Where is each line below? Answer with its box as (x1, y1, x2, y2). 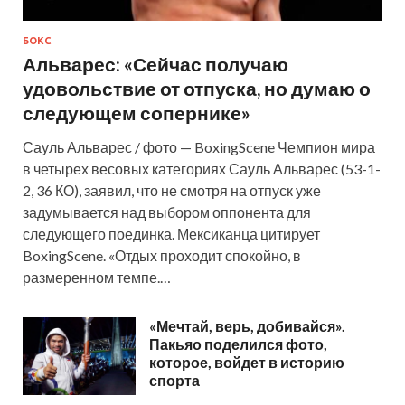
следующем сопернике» (23, 100, 250, 124)
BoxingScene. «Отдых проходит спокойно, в (23, 246, 301, 264)
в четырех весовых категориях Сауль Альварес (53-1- (23, 159, 381, 177)
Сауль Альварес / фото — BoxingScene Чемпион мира (23, 137, 375, 155)
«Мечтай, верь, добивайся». (149, 316, 345, 334)
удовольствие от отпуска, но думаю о (23, 76, 371, 99)
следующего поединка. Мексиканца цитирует (23, 224, 320, 242)
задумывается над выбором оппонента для (23, 202, 311, 221)
